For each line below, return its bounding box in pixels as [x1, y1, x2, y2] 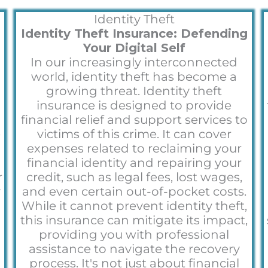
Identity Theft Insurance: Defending [20, 26, 248, 41]
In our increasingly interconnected [31, 54, 237, 69]
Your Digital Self [83, 40, 185, 55]
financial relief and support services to [20, 112, 248, 127]
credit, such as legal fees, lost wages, [26, 169, 242, 184]
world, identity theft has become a [31, 69, 237, 84]
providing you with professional [39, 227, 229, 242]
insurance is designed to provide [36, 98, 232, 112]
